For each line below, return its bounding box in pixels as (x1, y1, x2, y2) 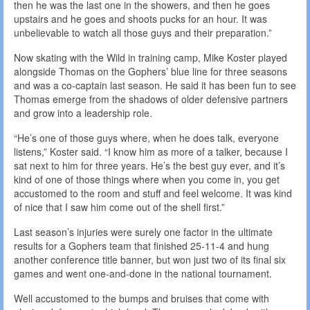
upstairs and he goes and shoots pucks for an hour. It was (14, 11, 267, 26)
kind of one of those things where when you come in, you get (14, 172, 280, 186)
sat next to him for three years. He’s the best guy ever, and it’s (14, 158, 285, 172)
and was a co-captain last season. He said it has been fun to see (14, 77, 296, 92)
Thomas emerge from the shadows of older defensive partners (14, 91, 288, 106)
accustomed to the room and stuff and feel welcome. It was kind (14, 185, 292, 200)
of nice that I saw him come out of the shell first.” (14, 199, 225, 214)
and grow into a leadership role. (14, 105, 152, 120)
